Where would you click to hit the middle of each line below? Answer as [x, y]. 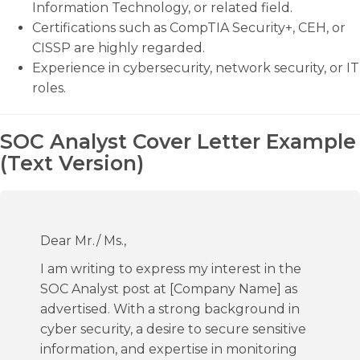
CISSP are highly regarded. [119, 48]
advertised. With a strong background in [170, 309]
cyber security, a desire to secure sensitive [173, 329]
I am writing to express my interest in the [171, 269]
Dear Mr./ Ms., [83, 241]
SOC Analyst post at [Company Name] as [169, 289]
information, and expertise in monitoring [169, 349]
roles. [49, 88]
